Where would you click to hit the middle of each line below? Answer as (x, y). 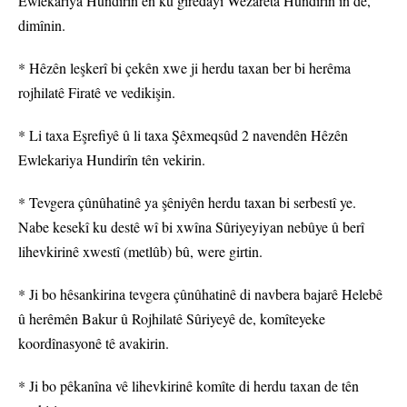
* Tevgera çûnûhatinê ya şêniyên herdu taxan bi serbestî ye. (187, 203)
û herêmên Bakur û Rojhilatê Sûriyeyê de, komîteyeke (172, 319)
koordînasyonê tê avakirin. (94, 343)
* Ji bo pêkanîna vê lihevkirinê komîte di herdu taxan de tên (189, 386)
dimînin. (42, 25)
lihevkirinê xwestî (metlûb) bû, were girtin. (140, 252)
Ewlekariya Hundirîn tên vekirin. (112, 160)
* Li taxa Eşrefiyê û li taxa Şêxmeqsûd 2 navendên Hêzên (183, 135)
